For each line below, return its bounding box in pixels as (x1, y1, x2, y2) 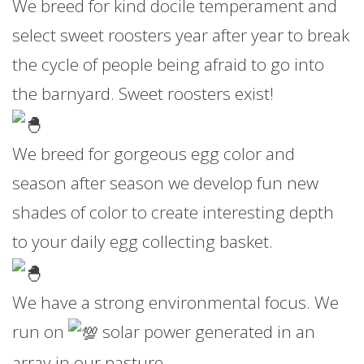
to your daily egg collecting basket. (12, 230, 273, 253)
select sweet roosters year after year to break (12, 23, 349, 46)
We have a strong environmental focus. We (12, 290, 339, 314)
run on (12, 319, 68, 343)
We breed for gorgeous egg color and (12, 142, 295, 166)
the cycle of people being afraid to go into (12, 52, 324, 76)
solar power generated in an (98, 319, 315, 343)
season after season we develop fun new (12, 171, 318, 195)
